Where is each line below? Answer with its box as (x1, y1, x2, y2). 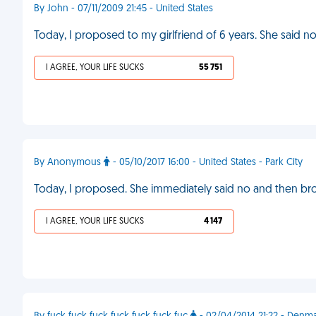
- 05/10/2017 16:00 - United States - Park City (110, 157, 303, 168)
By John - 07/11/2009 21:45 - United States (34, 4, 213, 14)
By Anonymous (34, 157, 104, 168)
